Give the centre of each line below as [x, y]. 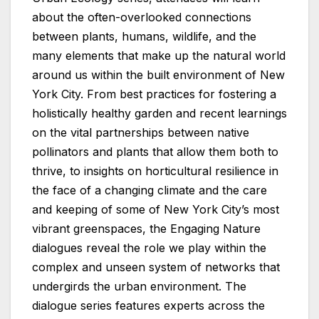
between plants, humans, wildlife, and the [144, 37]
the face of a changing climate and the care [150, 190]
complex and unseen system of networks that [156, 267]
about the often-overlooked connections [142, 17]
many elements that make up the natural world [159, 56]
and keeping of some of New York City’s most [156, 210]
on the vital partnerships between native [141, 133]
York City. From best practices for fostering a [154, 94]
